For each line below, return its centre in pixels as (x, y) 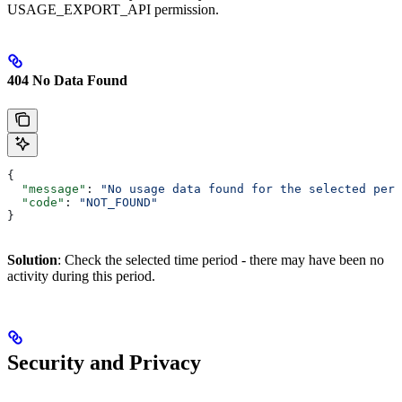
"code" (36, 202)
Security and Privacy (104, 362)
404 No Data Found (67, 81)
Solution (32, 259)
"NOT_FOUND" (118, 202)
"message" (47, 188)
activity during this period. (81, 275)
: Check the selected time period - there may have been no (221, 259)
